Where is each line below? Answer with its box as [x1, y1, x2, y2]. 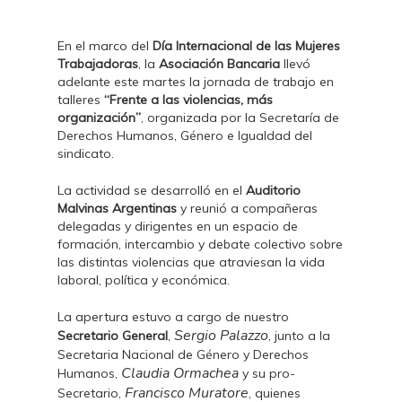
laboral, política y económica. [57, 272, 231, 288]
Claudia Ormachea [121, 363, 240, 383]
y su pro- [239, 365, 296, 381]
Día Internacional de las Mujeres [153, 38, 341, 54]
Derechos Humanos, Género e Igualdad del [57, 127, 313, 144]
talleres [57, 92, 105, 108]
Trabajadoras [57, 56, 139, 72]
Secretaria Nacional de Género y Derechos [57, 346, 310, 363]
